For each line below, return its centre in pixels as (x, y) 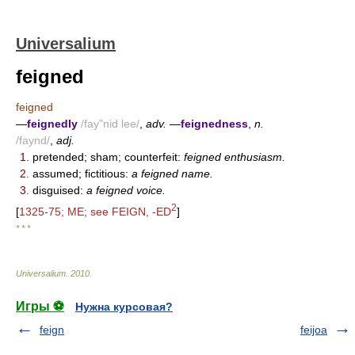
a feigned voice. (126, 190)
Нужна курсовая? (124, 306)
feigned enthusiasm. (235, 157)
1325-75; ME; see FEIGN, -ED (95, 211)
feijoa (314, 329)
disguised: (58, 190)
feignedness (214, 124)
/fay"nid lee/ (110, 124)
